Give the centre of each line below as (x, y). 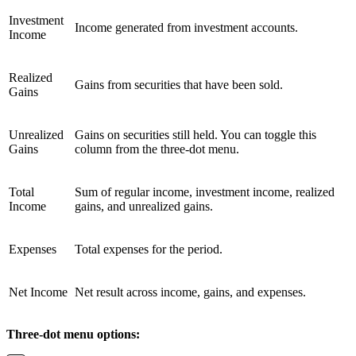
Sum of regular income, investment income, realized (205, 192)
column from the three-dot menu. (157, 149)
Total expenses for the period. (149, 249)
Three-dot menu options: (73, 334)
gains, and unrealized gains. (144, 206)
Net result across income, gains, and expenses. (190, 292)
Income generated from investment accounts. (186, 27)
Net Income (38, 292)
